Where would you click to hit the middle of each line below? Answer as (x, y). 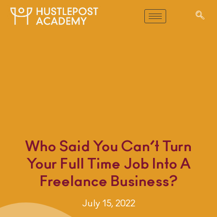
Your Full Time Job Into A (108, 164)
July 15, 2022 (108, 204)
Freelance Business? (108, 182)
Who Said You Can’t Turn (108, 147)
